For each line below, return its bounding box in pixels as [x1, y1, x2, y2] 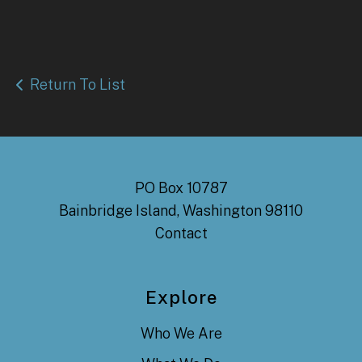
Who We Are [140, 324, 222, 342]
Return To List [29, 75, 125, 93]
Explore [145, 286, 217, 308]
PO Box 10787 [134, 179, 228, 196]
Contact [154, 224, 208, 242]
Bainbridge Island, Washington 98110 [59, 201, 303, 219]
